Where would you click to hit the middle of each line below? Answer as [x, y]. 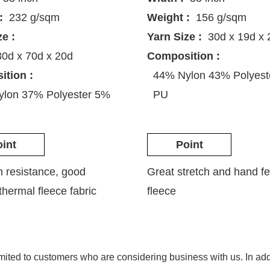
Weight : [169, 18]
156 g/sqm [221, 18]
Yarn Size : [175, 37]
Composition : [184, 56]
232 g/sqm [35, 18]
